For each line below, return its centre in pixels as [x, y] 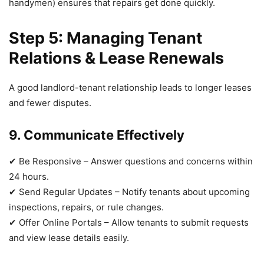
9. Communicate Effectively [97, 135]
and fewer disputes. [50, 103]
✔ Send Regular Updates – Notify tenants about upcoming [129, 192]
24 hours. [29, 176]
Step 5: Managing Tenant [105, 38]
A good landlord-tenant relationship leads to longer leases [130, 87]
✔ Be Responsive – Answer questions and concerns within [131, 161]
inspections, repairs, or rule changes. [86, 207]
